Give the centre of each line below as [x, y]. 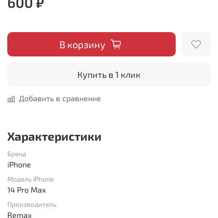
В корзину [82, 44]
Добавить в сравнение [60, 98]
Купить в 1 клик [109, 74]
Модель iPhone [30, 179]
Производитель [32, 204]
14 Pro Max [27, 189]
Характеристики [54, 136]
